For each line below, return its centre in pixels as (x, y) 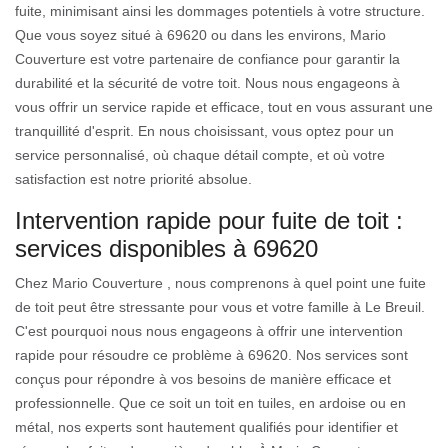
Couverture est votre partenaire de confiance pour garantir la (207, 58)
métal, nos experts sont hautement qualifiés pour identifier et (206, 426)
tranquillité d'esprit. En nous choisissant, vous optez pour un (204, 130)
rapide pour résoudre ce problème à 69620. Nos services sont (211, 354)
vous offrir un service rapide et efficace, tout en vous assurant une (224, 106)
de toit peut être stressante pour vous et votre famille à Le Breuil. (220, 306)
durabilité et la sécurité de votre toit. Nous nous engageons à (207, 82)
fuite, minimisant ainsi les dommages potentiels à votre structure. (220, 10)
